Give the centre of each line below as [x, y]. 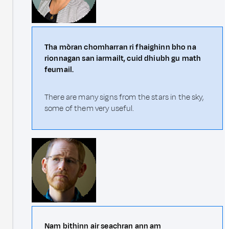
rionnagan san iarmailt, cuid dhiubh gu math [123, 58]
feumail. [59, 70]
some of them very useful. [89, 108]
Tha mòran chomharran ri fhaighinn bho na [120, 47]
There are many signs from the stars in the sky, [124, 97]
